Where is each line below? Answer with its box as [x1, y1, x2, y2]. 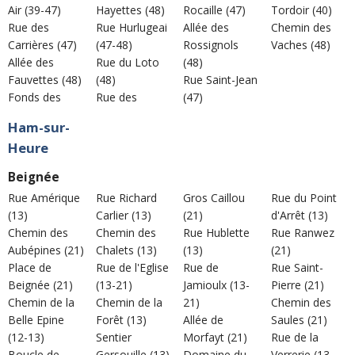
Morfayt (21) [183, 330, 247, 345]
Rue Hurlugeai [95, 19, 167, 35]
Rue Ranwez [270, 225, 334, 241]
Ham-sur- [8, 117, 70, 136]
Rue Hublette [183, 225, 250, 241]
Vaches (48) [270, 36, 330, 52]
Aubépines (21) [8, 242, 84, 258]
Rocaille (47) [183, 2, 246, 17]
